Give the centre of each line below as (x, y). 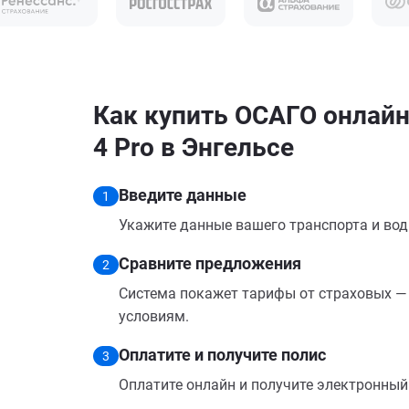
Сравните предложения (210, 263)
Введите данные (183, 195)
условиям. (154, 316)
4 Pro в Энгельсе (194, 147)
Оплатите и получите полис (222, 355)
